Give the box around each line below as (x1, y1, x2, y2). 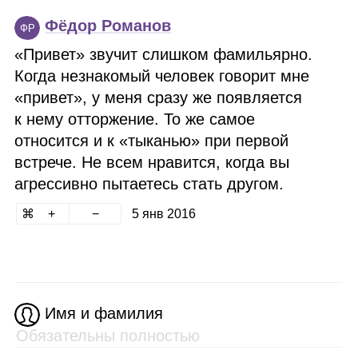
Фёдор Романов (45, 17, 172, 34)
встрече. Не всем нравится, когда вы (14, 153, 290, 171)
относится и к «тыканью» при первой (14, 132, 289, 149)
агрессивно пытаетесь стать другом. (14, 175, 284, 193)
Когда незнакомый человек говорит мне (14, 67, 310, 85)
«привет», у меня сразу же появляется (14, 89, 303, 106)
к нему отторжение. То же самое (14, 110, 256, 128)
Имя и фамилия (45, 304, 164, 322)
